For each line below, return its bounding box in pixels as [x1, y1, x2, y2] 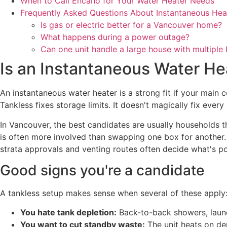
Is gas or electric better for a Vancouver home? [41, 20, 222, 30]
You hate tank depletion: [20, 207, 117, 218]
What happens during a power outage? [41, 32, 190, 43]
